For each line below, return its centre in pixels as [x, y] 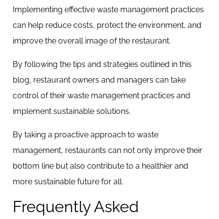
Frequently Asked [76, 207]
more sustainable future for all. [68, 182]
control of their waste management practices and [101, 96]
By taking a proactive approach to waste [86, 135]
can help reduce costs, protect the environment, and [107, 25]
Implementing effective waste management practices [108, 10]
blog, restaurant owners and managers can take [99, 80]
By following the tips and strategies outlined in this [102, 64]
